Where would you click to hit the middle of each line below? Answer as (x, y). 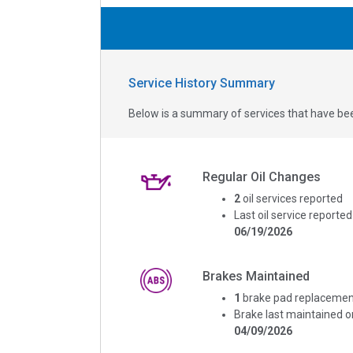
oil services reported (292, 198)
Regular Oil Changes (261, 176)
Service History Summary (202, 83)
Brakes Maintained (256, 276)
